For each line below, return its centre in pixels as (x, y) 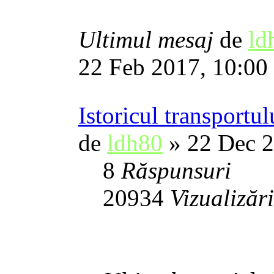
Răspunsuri (176, 171)
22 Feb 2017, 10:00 (173, 67)
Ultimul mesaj (149, 40)
